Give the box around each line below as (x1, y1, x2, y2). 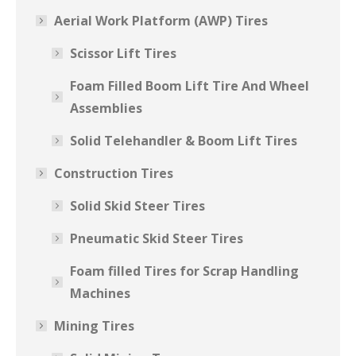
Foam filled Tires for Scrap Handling (70, 262, 299, 280)
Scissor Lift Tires (70, 44, 176, 62)
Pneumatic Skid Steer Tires (70, 230, 243, 247)
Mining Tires (54, 317, 134, 335)
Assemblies (70, 99, 142, 117)
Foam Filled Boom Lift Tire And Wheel (70, 77, 309, 95)
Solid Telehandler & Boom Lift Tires (70, 132, 297, 149)
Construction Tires (54, 164, 173, 182)
